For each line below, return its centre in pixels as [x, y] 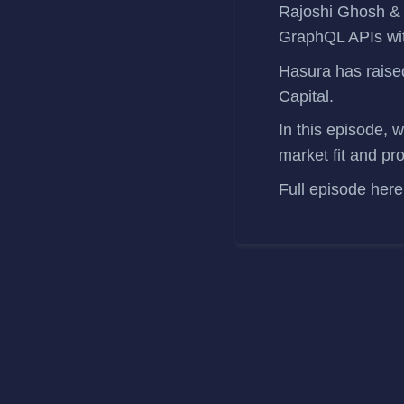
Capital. [306, 96]
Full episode [325, 189]
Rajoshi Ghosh [332, 12]
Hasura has [320, 71]
